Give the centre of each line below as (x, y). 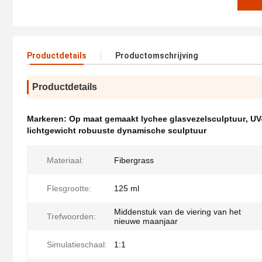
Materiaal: (65, 161)
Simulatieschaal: (77, 245)
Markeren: (48, 119)
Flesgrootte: (69, 189)
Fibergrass (134, 161)
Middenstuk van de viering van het (177, 212)
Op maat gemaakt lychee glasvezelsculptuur (157, 119)
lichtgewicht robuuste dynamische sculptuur (117, 131)
